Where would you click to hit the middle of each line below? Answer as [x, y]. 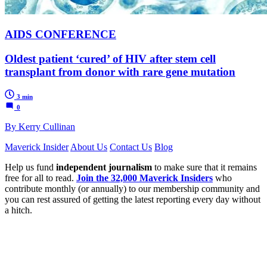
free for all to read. [41, 178]
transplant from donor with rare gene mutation [120, 72]
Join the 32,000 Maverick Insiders [145, 178]
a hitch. [18, 210]
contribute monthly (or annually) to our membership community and [132, 189]
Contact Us [131, 147]
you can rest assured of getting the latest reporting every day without [133, 200]
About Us [89, 147]
